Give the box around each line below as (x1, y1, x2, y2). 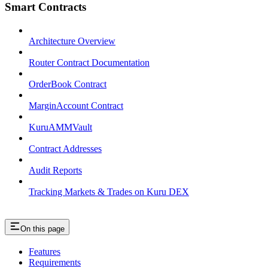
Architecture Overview (29, 35, 115, 46)
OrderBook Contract (29, 78, 106, 89)
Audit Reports (29, 165, 82, 175)
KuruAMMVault (29, 121, 92, 132)
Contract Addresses (29, 143, 102, 154)
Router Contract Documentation (29, 57, 150, 68)
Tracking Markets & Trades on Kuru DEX (29, 186, 189, 197)
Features (29, 246, 60, 257)
